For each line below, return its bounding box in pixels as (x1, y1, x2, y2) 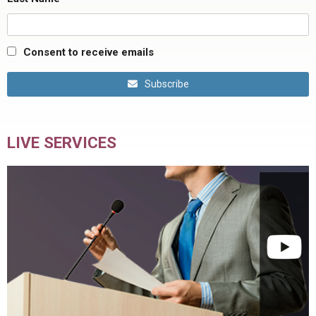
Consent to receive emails (23, 45, 154, 59)
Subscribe (144, 78, 189, 90)
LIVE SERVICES (7, 133, 116, 152)
